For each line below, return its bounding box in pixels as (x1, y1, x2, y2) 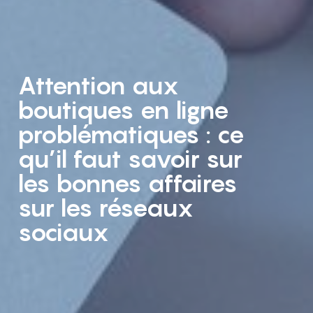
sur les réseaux (17, 192, 194, 222)
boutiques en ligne (17, 94, 229, 124)
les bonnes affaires (17, 168, 238, 198)
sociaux (17, 217, 109, 247)
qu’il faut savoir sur (17, 143, 242, 173)
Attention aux (17, 70, 179, 100)
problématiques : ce (17, 119, 245, 149)
